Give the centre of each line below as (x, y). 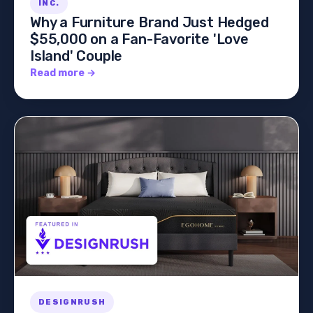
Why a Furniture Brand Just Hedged (150, 22)
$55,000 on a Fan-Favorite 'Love (139, 39)
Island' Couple (77, 56)
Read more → (63, 73)
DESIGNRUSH (72, 303)
